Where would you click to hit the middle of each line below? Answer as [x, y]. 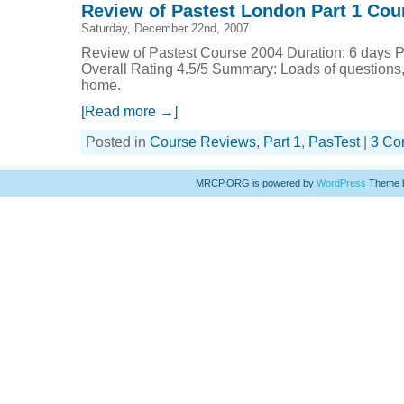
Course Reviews [203, 142]
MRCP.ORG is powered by [256, 183]
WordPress [341, 183]
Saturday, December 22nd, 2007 [165, 28]
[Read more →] [129, 111]
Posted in [118, 142]
